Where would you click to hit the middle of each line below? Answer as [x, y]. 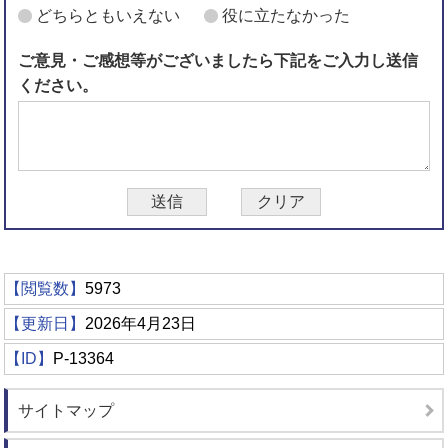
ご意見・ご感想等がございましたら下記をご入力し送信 [218, 60]
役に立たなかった [286, 15]
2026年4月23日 [141, 323]
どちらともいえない [108, 15]
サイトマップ [66, 410]
